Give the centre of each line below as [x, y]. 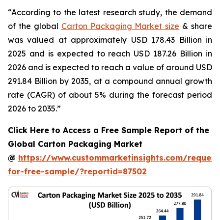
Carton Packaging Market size [120, 26]
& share [196, 26]
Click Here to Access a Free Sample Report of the [109, 130]
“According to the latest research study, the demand [110, 12]
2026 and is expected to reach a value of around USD [110, 67]
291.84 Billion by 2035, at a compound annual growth [110, 81]
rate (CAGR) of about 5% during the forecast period [110, 95]
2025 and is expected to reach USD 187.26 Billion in [110, 54]
